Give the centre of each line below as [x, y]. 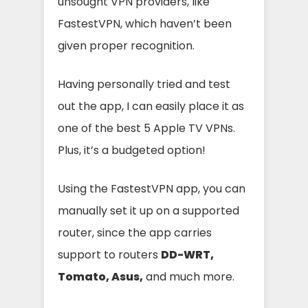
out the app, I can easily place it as [151, 106]
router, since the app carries [135, 233]
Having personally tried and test [144, 84]
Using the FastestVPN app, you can [152, 189]
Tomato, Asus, [100, 277]
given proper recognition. [126, 46]
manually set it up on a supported [148, 211]
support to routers [109, 255]
